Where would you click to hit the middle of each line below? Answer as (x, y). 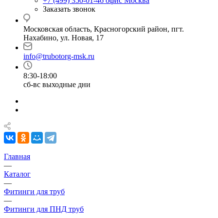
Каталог (17, 174)
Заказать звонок (69, 9)
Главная (17, 157)
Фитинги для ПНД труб (44, 209)
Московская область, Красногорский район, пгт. (104, 29)
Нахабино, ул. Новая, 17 (64, 38)
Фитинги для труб (34, 192)
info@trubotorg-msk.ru (59, 56)
